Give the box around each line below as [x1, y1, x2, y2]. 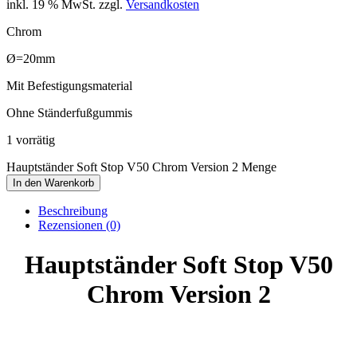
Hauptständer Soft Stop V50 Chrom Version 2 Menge [6, 160, 277, 175]
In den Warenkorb [13, 177, 94, 190]
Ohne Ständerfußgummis [6, 106, 132, 120]
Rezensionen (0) [38, 218, 120, 233]
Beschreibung [38, 204, 108, 218]
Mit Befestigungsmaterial [6, 79, 132, 93]
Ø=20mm [6, 52, 55, 66]
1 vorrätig [6, 133, 55, 147]
